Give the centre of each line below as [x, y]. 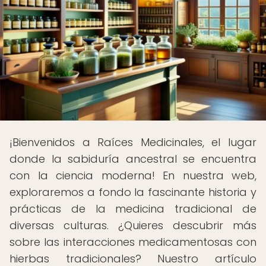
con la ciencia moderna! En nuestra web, [133, 175]
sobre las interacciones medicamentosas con [133, 242]
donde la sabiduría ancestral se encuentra [133, 159]
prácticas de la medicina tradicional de [133, 209]
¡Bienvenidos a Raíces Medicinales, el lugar [133, 142]
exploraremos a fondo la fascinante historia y [133, 192]
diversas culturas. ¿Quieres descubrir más [133, 225]
